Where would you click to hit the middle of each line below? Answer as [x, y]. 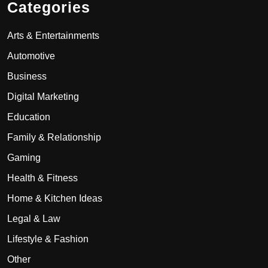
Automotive [31, 56]
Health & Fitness [42, 178]
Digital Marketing [43, 96]
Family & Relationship [54, 137]
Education [29, 117]
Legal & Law [34, 218]
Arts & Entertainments [53, 35]
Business [27, 76]
